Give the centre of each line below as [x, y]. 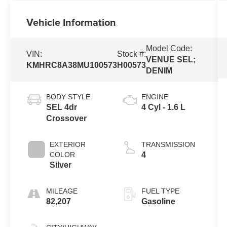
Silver [61, 165]
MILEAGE [62, 191]
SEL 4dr [62, 107]
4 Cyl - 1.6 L [163, 107]
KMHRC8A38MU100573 [72, 65]
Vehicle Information [71, 22]
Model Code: [169, 48]
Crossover [67, 118]
